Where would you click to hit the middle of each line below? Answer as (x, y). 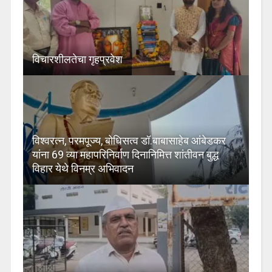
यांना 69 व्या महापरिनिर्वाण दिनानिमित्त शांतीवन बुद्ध (125, 154)
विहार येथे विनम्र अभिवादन (83, 168)
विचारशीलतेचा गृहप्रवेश (77, 59)
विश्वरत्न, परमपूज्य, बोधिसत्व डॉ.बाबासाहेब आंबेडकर (129, 140)
